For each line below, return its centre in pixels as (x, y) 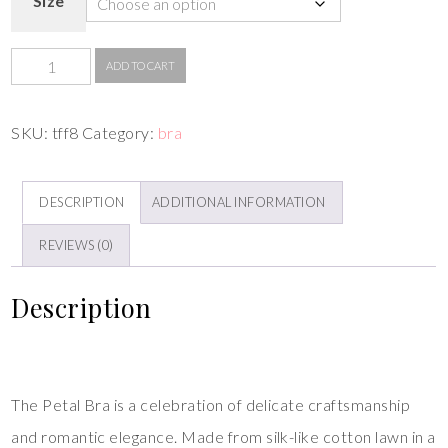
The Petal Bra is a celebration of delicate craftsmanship (211, 405)
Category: (120, 133)
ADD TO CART (141, 66)
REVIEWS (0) (76, 245)
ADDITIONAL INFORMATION (238, 202)
